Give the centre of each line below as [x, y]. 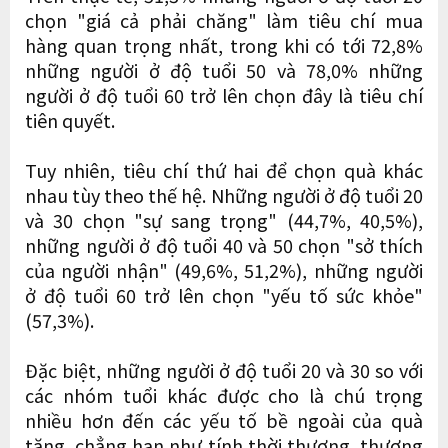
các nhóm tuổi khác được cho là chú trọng [224, 394]
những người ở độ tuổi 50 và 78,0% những [224, 69]
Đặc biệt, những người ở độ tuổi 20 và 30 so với [224, 369]
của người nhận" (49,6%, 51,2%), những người [224, 269]
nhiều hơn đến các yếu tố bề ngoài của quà [224, 419]
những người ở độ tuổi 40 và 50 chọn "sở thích [224, 244]
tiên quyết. [70, 119]
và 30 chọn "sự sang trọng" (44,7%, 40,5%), [224, 219]
